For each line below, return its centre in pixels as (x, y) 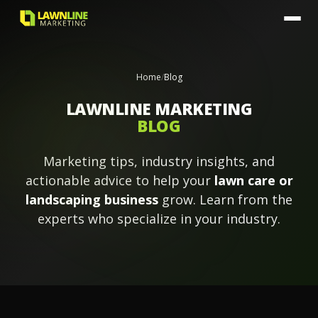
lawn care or (253, 180)
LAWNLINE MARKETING (159, 109)
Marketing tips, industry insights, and (159, 161)
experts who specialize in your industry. (159, 219)
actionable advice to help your (120, 180)
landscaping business (92, 199)
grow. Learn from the (225, 199)
